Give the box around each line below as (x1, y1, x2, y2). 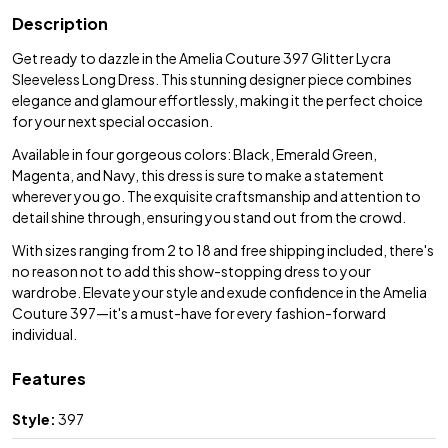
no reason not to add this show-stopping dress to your (12, 261, 371, 280)
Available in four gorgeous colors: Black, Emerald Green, (12, 144, 377, 163)
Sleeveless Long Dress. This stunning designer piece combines (12, 69, 412, 88)
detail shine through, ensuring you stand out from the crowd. (12, 207, 406, 226)
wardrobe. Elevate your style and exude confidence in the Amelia (12, 282, 427, 301)
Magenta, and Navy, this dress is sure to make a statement (12, 165, 384, 184)
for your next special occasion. (12, 111, 213, 130)
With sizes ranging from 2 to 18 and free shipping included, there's (12, 240, 434, 259)
